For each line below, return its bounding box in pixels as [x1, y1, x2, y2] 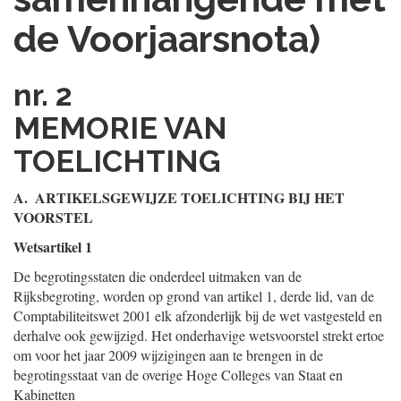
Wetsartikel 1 [13, 236, 92, 257]
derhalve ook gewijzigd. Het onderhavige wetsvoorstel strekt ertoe [13, 326, 384, 345]
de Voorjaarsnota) [13, 17, 320, 61]
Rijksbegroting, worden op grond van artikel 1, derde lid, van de [13, 286, 374, 305]
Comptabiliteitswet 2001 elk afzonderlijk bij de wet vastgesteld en [13, 306, 382, 325]
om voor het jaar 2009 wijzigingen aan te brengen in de [13, 346, 323, 364]
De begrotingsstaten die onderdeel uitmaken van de [13, 267, 302, 286]
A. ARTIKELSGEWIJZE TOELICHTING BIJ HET [13, 187, 345, 208]
